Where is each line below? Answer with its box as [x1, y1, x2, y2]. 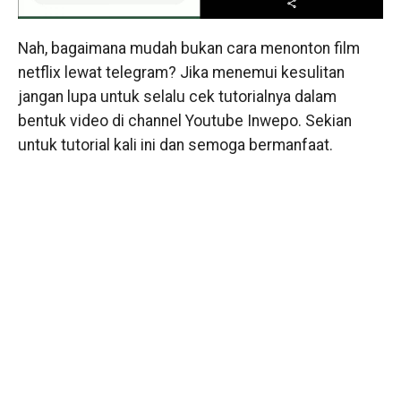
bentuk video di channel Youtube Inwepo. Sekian [17, 112, 352, 131]
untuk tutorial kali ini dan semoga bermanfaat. [17, 136, 333, 155]
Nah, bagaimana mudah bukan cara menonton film [17, 39, 360, 58]
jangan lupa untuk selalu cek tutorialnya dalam [17, 88, 337, 107]
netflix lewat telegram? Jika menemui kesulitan [17, 64, 345, 82]
